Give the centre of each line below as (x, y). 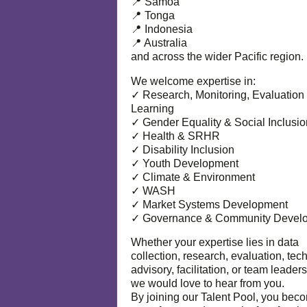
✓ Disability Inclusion (183, 149)
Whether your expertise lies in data (215, 243)
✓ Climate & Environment (193, 177)
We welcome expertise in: (193, 81)
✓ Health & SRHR (175, 136)
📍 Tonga (153, 15)
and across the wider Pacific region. (217, 56)
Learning (152, 108)
